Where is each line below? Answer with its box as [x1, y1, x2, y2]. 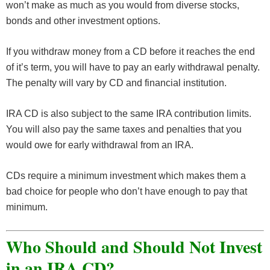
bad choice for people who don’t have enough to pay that [6, 186, 247, 197]
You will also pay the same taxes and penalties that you [6, 124, 242, 135]
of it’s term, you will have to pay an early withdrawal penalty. [6, 62, 260, 73]
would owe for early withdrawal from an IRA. [6, 140, 193, 151]
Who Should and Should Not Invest [6, 234, 262, 260]
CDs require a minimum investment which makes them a [6, 171, 246, 181]
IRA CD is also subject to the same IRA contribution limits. [6, 108, 251, 119]
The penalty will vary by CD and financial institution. [6, 78, 227, 89]
